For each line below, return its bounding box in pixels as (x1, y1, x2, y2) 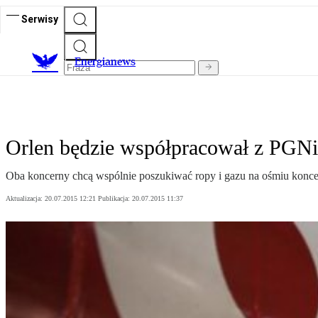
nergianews (81, 55, 136, 69)
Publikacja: (98, 194, 132, 203)
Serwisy (21, 13, 58, 25)
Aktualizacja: (6, 194, 45, 203)
